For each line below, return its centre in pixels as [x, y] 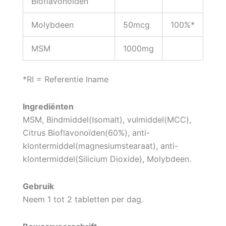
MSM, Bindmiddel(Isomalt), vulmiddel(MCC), [107, 119]
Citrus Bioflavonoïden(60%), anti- [86, 132]
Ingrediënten [48, 106]
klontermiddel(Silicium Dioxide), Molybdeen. [107, 159]
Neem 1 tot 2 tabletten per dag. [83, 199]
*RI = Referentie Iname [65, 79]
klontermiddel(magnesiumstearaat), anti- [100, 146]
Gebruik [38, 186]
